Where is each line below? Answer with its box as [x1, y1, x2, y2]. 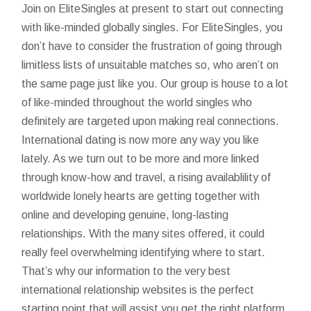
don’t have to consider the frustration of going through [22, 40, 283, 52]
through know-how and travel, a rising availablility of [22, 171, 271, 183]
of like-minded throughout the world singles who [22, 96, 253, 108]
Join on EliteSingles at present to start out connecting [22, 2, 284, 15]
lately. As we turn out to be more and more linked [22, 152, 260, 165]
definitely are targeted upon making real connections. [22, 115, 280, 127]
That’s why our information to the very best [22, 264, 231, 277]
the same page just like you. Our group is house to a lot [22, 77, 289, 90]
